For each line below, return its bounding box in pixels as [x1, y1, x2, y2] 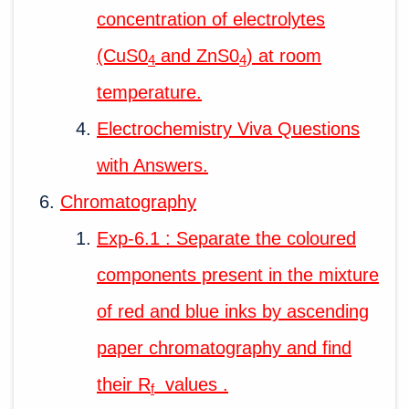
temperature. [97, 81, 202, 102]
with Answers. [97, 154, 208, 175]
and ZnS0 [155, 45, 239, 66]
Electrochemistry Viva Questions [97, 118, 360, 139]
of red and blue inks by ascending [97, 300, 369, 321]
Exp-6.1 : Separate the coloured [97, 227, 356, 248]
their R [97, 373, 151, 394]
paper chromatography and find [97, 337, 351, 358]
